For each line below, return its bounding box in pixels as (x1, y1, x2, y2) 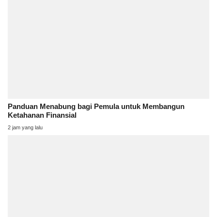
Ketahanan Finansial (8, 111, 77, 120)
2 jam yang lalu (8, 124, 43, 131)
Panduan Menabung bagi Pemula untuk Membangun (8, 103, 185, 111)
